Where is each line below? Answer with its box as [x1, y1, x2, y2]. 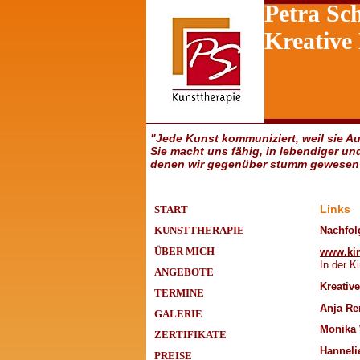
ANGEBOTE [154, 266, 214, 279]
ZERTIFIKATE [154, 329, 227, 342]
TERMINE [154, 287, 204, 300]
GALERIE [154, 308, 202, 321]
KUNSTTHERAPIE [154, 224, 244, 237]
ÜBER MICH [154, 245, 215, 258]
